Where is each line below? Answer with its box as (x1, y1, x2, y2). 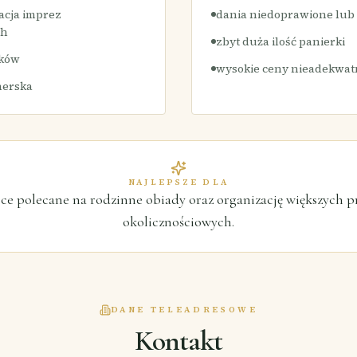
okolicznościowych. (123, 213, 234, 230)
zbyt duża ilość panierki (216, 33, 345, 49)
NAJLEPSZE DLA (128, 176, 229, 187)
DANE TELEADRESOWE (110, 304, 258, 315)
